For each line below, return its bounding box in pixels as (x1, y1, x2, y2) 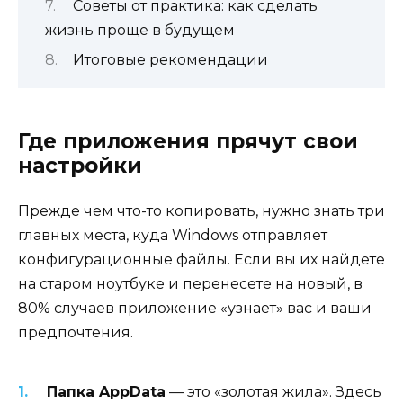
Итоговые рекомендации (72, 51, 268, 69)
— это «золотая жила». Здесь (166, 382, 381, 400)
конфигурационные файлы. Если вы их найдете (18, 251, 385, 269)
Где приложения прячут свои (18, 129, 358, 155)
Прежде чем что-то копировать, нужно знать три (18, 202, 385, 220)
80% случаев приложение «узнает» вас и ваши (18, 300, 372, 318)
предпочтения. (18, 324, 133, 342)
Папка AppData (47, 382, 166, 400)
